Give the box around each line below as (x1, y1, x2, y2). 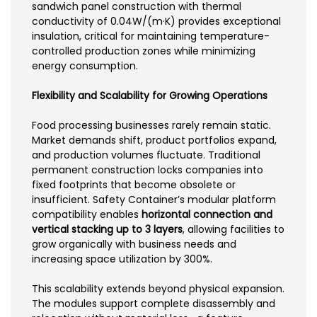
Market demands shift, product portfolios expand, (32, 132, 277, 147)
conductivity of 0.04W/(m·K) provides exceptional (32, 13, 281, 28)
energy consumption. (32, 58, 138, 73)
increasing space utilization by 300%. (32, 251, 212, 266)
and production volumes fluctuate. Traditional (32, 147, 260, 162)
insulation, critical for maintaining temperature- (32, 28, 270, 43)
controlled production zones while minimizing (32, 43, 255, 58)
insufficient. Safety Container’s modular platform (32, 192, 276, 207)
